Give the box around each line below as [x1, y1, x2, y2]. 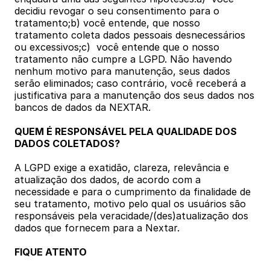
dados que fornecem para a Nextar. [14, 222, 180, 234]
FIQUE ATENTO [14, 246, 87, 258]
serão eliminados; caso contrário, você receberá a [14, 77, 246, 89]
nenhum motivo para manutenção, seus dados [14, 65, 230, 77]
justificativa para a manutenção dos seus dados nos [14, 89, 254, 101]
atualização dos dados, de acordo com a [14, 174, 201, 186]
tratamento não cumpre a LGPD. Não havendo [14, 53, 232, 65]
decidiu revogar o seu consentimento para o [14, 5, 219, 17]
